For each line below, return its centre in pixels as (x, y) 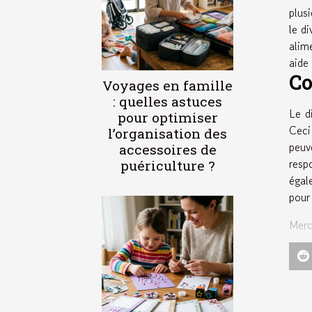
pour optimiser (167, 117)
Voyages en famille (167, 85)
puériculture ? (167, 165)
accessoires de (167, 149)
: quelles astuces (167, 101)
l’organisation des (167, 133)
